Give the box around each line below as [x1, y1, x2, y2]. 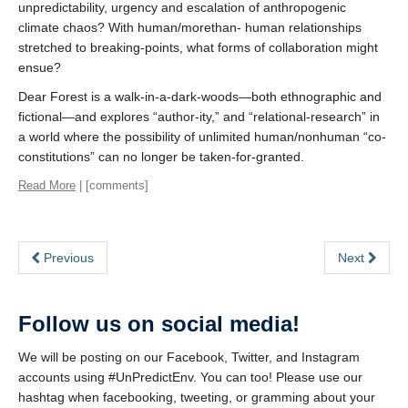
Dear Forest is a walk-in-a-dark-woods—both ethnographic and [18, 89, 382, 104]
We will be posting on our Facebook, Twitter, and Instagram [18, 350, 360, 364]
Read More [18, 178, 76, 192]
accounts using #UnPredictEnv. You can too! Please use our [18, 370, 362, 384]
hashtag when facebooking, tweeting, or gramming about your [18, 390, 375, 404]
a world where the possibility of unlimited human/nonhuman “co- [18, 129, 386, 144]
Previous [40, 250, 94, 265]
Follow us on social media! [18, 311, 300, 336]
